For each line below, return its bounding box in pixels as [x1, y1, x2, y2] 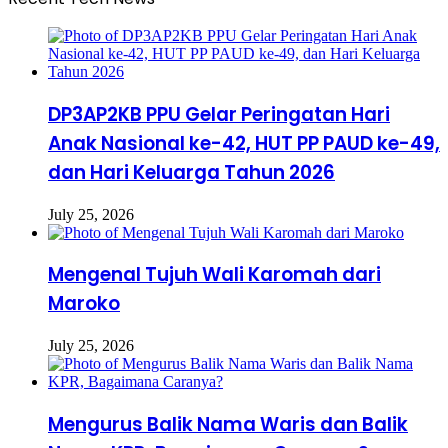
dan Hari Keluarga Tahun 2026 [48, 158, 335, 186]
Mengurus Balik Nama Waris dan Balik [48, 410, 408, 438]
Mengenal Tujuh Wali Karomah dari [48, 261, 381, 289]
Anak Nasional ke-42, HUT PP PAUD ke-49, [48, 129, 440, 157]
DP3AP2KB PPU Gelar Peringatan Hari [48, 100, 390, 128]
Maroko [48, 290, 120, 318]
